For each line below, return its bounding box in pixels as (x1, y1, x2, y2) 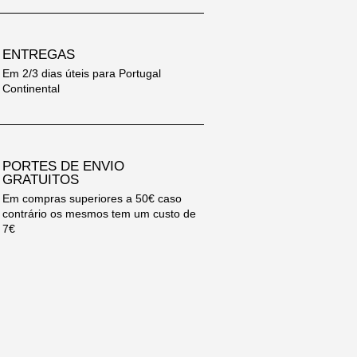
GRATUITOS (2, 171, 80, 187)
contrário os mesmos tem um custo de (2, 206, 197, 220)
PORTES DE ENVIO (2, 158, 125, 174)
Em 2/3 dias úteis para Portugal (2, 66, 162, 80)
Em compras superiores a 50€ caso (2, 191, 182, 205)
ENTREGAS (2, 46, 76, 62)
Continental (2, 81, 61, 95)
